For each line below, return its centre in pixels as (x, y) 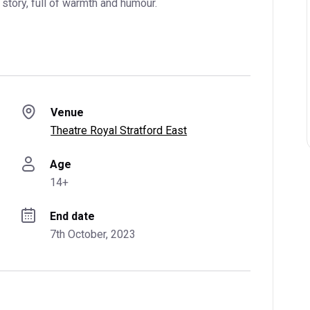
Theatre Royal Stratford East (119, 130)
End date (73, 216)
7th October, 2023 (93, 234)
